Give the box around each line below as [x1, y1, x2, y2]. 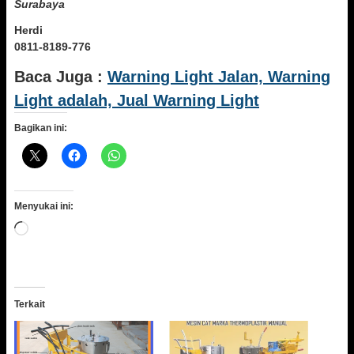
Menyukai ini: [14, 201, 73, 212]
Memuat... [28, 222, 78, 235]
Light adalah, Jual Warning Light [14, 92, 259, 109]
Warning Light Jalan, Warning [107, 68, 330, 85]
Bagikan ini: [14, 122, 67, 134]
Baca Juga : [14, 68, 107, 85]
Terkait [14, 299, 45, 310]
